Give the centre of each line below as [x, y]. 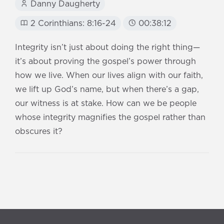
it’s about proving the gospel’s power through [105, 62]
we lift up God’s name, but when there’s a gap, [107, 90]
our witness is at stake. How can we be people [106, 104]
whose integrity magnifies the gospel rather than [110, 118]
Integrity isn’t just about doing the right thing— [107, 48]
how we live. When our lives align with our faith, [109, 76]
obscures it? [39, 132]
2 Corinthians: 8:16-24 [72, 24]
